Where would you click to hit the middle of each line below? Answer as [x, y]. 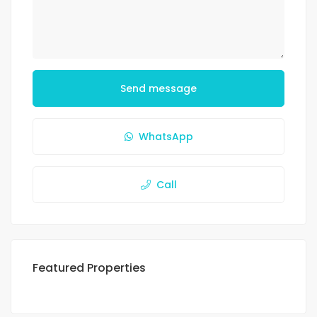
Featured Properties [89, 267]
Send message [158, 88]
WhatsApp [166, 136]
